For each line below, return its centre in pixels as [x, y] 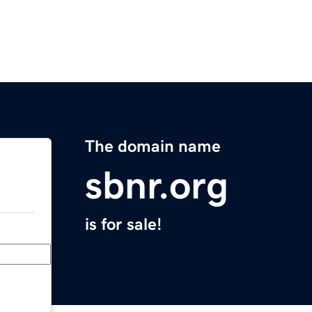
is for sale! [123, 225]
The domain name [153, 147]
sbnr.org [157, 186]
